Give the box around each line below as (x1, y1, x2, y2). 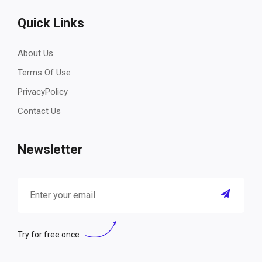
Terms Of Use (18, 67, 71, 78)
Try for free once (18, 230, 80, 240)
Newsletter (18, 142, 82, 157)
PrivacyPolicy (18, 87, 68, 98)
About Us (18, 48, 53, 59)
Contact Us (18, 106, 61, 117)
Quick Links (18, 16, 84, 31)
